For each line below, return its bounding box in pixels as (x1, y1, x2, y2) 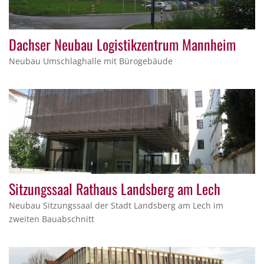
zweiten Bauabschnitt (9, 213, 94, 225)
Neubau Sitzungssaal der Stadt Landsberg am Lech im (9, 200, 223, 212)
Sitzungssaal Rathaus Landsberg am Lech (9, 178, 220, 200)
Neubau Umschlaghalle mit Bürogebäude (9, 55, 173, 67)
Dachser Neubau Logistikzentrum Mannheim (9, 34, 236, 55)
